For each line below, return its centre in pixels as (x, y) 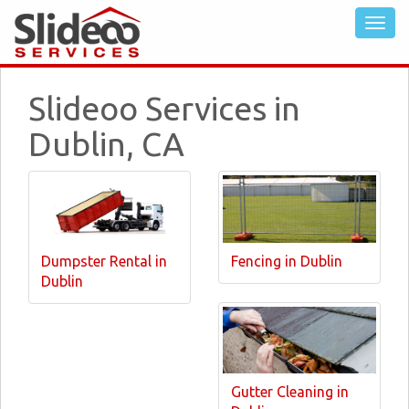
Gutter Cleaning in (290, 392)
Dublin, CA (106, 144)
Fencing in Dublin (287, 261)
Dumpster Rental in (104, 261)
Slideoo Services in (164, 108)
